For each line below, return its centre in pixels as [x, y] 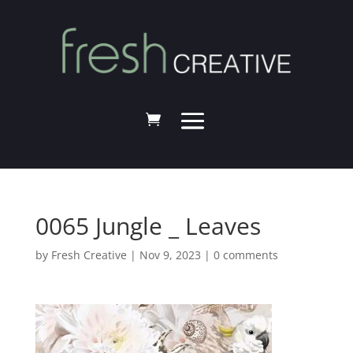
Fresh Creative [89, 255]
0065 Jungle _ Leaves [148, 226]
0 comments [245, 255]
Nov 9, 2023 [170, 255]
